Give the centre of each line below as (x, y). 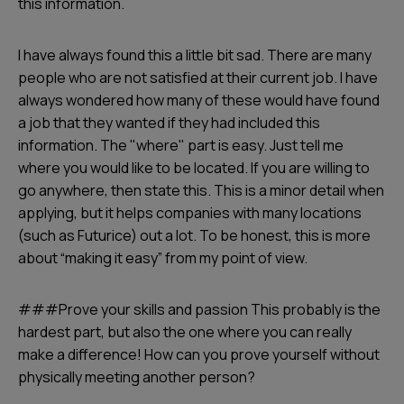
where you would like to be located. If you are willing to (194, 168)
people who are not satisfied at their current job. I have (198, 78)
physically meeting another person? (137, 377)
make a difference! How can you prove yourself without (199, 354)
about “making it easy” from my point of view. (163, 258)
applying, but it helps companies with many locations (190, 213)
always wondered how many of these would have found (199, 100)
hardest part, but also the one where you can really (185, 332)
